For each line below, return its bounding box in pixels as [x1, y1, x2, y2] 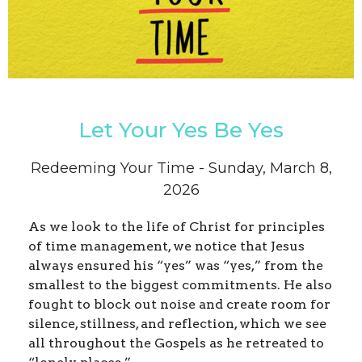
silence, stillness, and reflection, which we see [28, 316, 326, 332]
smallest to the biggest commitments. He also [28, 277, 332, 293]
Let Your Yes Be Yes [78, 117, 284, 144]
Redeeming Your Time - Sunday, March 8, [30, 159, 332, 178]
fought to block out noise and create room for [28, 297, 330, 313]
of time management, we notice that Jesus [28, 238, 305, 255]
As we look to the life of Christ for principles [28, 219, 325, 235]
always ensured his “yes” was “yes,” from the [28, 258, 323, 274]
